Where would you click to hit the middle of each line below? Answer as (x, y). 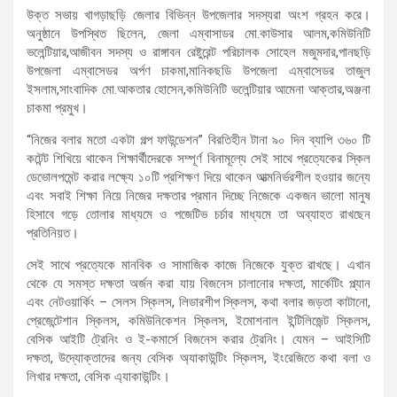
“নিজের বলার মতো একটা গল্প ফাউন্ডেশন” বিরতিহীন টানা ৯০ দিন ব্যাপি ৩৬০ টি (198, 140)
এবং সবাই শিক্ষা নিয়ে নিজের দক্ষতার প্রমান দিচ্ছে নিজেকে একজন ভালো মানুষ (198, 196)
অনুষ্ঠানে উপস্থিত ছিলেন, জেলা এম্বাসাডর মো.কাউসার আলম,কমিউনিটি (198, 34)
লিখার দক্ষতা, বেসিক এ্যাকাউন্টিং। (98, 377)
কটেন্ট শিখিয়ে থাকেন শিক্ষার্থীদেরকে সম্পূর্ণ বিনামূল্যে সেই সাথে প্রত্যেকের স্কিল (198, 159)
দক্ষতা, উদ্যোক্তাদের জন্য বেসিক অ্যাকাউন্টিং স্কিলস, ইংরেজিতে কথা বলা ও (198, 358)
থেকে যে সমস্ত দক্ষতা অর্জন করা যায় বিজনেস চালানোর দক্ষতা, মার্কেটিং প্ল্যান (198, 284)
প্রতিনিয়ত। (53, 234)
